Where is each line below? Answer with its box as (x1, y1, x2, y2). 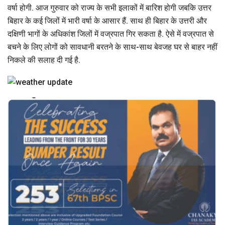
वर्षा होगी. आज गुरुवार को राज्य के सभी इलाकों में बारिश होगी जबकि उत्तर (8, 3, 211, 13)
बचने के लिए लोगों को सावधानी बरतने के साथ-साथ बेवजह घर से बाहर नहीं (8, 42, 217, 52)
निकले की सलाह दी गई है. (8, 55, 80, 65)
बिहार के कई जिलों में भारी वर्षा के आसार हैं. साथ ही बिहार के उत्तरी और (8, 16, 207, 26)
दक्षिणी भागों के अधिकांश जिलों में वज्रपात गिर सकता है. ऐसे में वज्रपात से (8, 29, 214, 39)
